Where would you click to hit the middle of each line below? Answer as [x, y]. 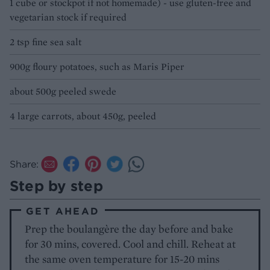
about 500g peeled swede [63, 91]
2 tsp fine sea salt [46, 42]
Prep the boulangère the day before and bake [129, 228]
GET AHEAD [63, 211]
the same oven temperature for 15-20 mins [122, 259]
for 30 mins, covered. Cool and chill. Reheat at [130, 243]
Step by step [56, 185]
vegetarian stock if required [68, 17]
